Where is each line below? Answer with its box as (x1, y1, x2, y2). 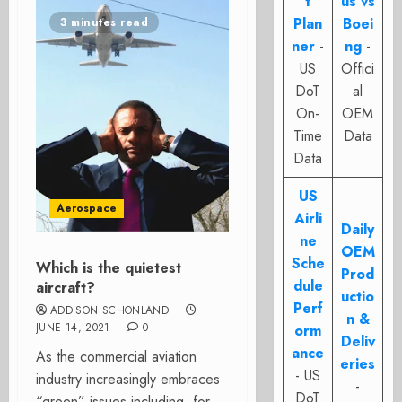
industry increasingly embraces (36, 369, 220, 389)
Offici (341, 58, 375, 79)
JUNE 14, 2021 (36, 319, 110, 336)
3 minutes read (60, 14, 148, 31)
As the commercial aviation (36, 346, 197, 367)
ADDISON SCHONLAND (50, 302, 170, 319)
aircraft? (36, 277, 95, 298)
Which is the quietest (36, 258, 181, 278)
